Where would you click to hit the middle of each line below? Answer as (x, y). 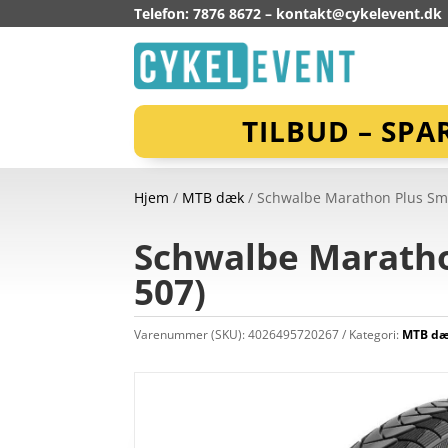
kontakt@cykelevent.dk (359, 13)
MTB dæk (213, 198)
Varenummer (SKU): (191, 334)
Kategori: (376, 334)
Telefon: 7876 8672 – (205, 13)
